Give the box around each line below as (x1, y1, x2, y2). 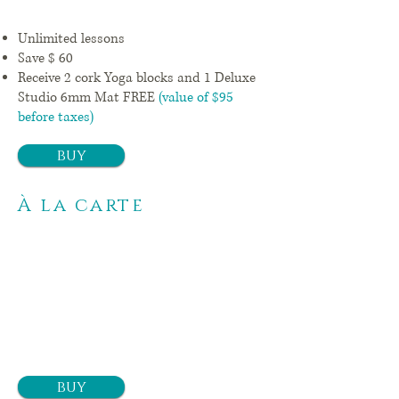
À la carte (18, 193, 145, 219)
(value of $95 (159, 88, 233, 108)
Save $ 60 (18, 49, 73, 69)
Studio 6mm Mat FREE (18, 88, 159, 108)
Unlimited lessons (18, 29, 125, 49)
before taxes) (18, 108, 94, 127)
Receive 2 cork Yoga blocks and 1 (18, 69, 211, 88)
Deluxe (215, 69, 256, 88)
